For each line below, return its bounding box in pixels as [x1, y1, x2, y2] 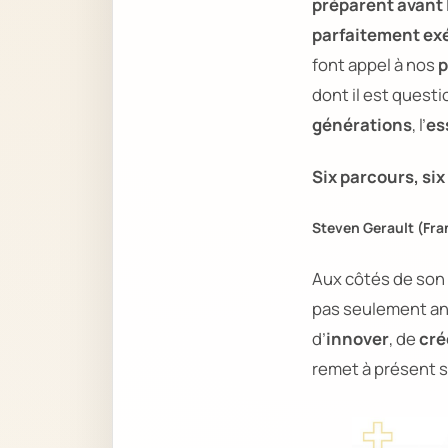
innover [326, 326, 389, 350]
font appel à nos [312, 52, 438, 76]
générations [312, 112, 412, 136]
